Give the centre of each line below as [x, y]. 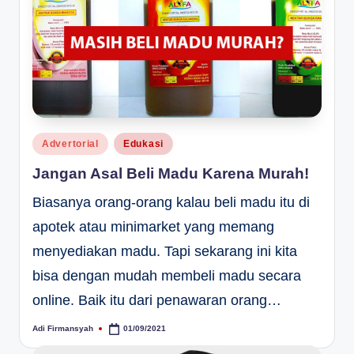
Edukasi [143, 144]
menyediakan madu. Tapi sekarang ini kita [165, 251]
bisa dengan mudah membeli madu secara [167, 275]
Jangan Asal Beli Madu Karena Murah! [171, 173]
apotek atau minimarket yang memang [153, 226]
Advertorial [70, 144]
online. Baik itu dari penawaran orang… [157, 300]
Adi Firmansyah [63, 329]
